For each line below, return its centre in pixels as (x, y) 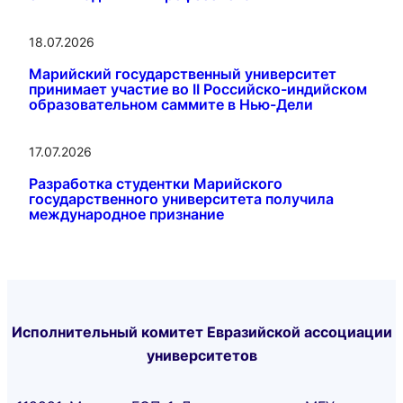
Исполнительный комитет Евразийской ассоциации (201, 331)
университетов (201, 355)
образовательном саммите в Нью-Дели (171, 104)
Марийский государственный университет (183, 73)
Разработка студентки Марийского (156, 183)
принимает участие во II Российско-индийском (198, 89)
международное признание (126, 214)
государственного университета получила (181, 198)
